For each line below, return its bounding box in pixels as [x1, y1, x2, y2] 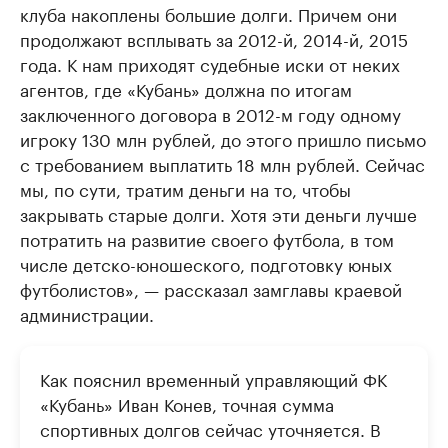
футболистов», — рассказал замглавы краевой [20, 275, 402, 302]
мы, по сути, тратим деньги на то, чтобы [20, 175, 351, 202]
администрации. [20, 300, 154, 327]
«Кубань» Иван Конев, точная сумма [40, 390, 334, 417]
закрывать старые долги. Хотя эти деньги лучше [20, 200, 417, 227]
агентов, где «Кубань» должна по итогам [20, 75, 352, 102]
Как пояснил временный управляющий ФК [40, 365, 387, 392]
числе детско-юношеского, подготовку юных [20, 250, 392, 277]
